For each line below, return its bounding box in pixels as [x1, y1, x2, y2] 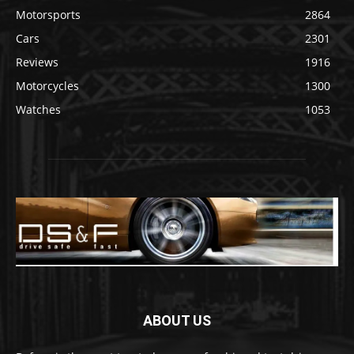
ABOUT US [143, 312, 211, 330]
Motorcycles [16, 77, 79, 93]
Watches [16, 101, 61, 117]
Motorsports [16, 6, 81, 22]
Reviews [16, 54, 58, 70]
